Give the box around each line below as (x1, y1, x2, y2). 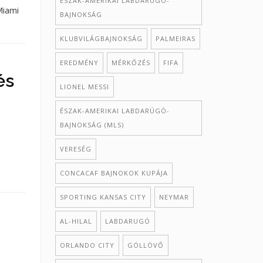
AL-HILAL (59, 217, 92, 225)
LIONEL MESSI (59, 82, 109, 91)
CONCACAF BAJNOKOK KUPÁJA (59, 168, 168, 177)
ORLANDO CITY (59, 241, 114, 249)
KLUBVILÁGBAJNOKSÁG (59, 34, 143, 43)
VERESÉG (59, 144, 92, 153)
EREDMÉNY (59, 58, 99, 67)
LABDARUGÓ (104, 217, 150, 225)
